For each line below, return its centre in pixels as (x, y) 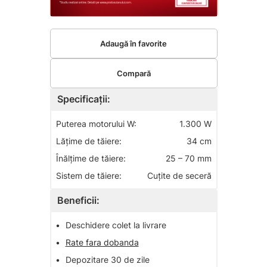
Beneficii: (78, 201)
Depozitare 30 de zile (107, 260)
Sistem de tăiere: (89, 176)
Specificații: (83, 99)
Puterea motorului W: (96, 124)
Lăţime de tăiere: (89, 141)
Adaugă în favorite (133, 43)
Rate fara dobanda (102, 243)
